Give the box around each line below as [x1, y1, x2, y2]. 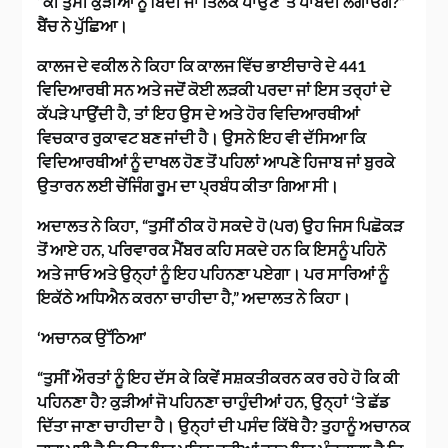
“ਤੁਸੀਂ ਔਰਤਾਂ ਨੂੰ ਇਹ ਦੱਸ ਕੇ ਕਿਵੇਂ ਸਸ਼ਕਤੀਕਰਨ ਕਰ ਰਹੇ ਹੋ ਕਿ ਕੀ [37, 368, 400, 388]
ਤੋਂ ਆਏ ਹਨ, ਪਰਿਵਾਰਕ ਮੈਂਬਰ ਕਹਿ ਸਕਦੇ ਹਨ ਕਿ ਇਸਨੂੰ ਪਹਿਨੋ [37, 240, 387, 260]
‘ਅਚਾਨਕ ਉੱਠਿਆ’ [37, 328, 148, 348]
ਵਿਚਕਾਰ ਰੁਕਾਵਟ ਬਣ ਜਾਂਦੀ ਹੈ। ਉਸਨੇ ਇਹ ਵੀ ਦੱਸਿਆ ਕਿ [37, 128, 367, 148]
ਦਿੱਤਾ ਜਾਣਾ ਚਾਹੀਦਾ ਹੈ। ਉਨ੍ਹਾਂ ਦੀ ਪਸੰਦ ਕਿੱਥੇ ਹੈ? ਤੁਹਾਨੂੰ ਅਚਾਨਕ [37, 416, 411, 436]
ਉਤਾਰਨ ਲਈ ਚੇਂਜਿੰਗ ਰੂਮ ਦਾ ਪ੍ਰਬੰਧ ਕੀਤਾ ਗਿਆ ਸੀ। [37, 176, 340, 196]
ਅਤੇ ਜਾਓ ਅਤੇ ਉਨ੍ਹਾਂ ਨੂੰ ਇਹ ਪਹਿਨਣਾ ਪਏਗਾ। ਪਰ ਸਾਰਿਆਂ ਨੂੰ [37, 264, 389, 284]
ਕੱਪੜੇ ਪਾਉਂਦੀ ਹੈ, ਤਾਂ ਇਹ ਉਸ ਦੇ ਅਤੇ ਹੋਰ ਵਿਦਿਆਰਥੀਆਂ [37, 104, 360, 124]
